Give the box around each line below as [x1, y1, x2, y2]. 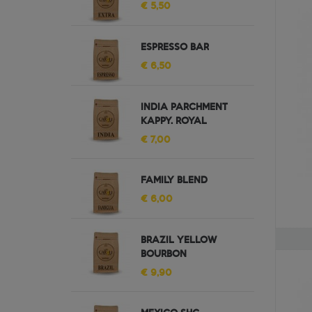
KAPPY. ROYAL [141, 114, 207, 127]
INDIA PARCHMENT [141, 100, 228, 113]
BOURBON [141, 247, 187, 260]
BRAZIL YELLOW [141, 233, 217, 246]
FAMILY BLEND [141, 173, 208, 186]
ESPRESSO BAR [141, 40, 209, 53]
